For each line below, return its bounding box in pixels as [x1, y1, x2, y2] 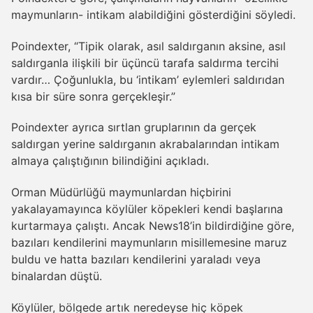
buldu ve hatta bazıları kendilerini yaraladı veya [11, 252, 261, 267]
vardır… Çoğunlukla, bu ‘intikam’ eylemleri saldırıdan [11, 72, 284, 87]
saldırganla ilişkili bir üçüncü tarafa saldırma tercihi [11, 55, 279, 70]
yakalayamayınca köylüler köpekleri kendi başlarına [11, 202, 283, 217]
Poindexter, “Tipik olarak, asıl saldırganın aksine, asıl [11, 38, 286, 53]
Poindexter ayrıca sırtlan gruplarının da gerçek [11, 120, 256, 135]
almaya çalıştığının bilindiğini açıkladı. [11, 154, 209, 168]
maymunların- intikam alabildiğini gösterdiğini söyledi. [11, 7, 296, 22]
